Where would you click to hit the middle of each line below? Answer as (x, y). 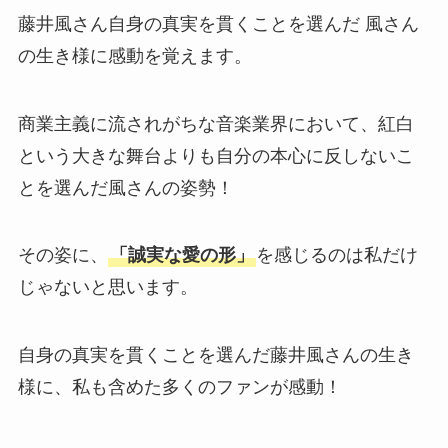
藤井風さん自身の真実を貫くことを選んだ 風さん (218, 23)
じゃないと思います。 (107, 287)
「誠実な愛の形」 (181, 255)
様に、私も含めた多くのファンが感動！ (179, 387)
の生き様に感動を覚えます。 (134, 55)
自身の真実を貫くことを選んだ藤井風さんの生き (215, 355)
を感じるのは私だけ (336, 255)
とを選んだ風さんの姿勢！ (125, 187)
